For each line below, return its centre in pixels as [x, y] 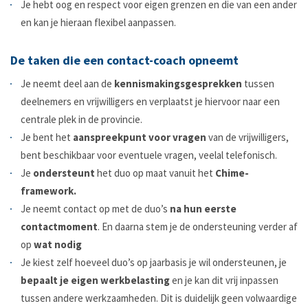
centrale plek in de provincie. [81, 120]
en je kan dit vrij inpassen [224, 280]
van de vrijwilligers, [247, 137]
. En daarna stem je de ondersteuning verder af [198, 227]
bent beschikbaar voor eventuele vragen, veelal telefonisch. [149, 155]
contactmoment [59, 227]
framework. [48, 191]
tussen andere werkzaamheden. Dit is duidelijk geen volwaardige [159, 298]
